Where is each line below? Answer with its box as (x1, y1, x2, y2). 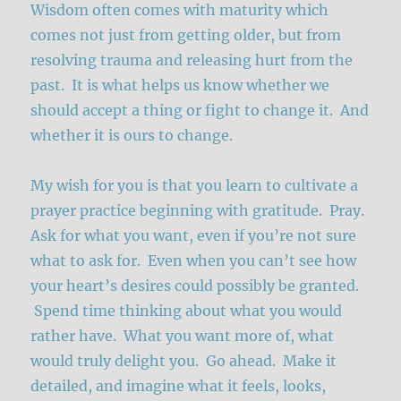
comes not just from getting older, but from (30, 26, 342, 45)
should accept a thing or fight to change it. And (30, 101, 370, 120)
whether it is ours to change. (30, 126, 234, 145)
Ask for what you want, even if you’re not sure (30, 226, 357, 245)
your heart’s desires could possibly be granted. (30, 277, 360, 295)
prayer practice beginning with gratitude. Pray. (30, 201, 369, 220)
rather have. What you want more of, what (30, 327, 335, 346)
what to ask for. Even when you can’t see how (30, 252, 357, 270)
